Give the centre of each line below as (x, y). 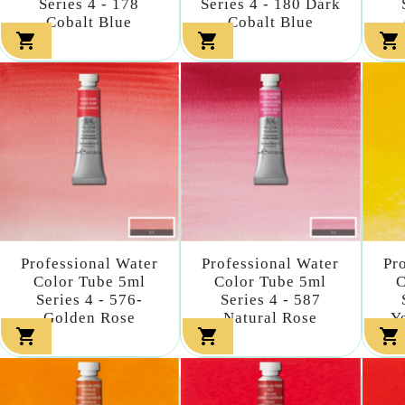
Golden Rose (89, 318)
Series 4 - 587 (270, 300)
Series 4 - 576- (89, 300)
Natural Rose (271, 318)
